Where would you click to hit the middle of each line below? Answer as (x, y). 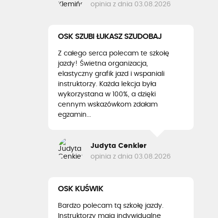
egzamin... (74, 115)
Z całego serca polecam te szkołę (114, 54)
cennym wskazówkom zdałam (108, 105)
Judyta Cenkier (118, 146)
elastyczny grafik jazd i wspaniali (111, 74)
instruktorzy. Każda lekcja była (107, 84)
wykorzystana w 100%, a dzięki (107, 94)
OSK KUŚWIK (81, 189)
